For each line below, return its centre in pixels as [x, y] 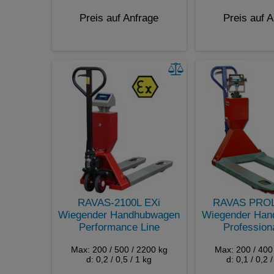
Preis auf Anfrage [119, 18]
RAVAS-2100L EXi [119, 202]
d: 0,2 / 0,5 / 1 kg [119, 259]
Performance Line [119, 227]
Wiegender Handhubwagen [119, 215]
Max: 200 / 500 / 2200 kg [119, 249]
